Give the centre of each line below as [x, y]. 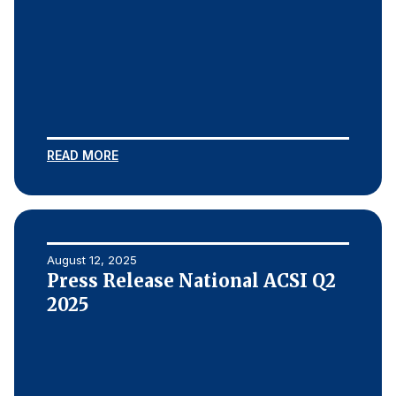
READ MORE [83, 155]
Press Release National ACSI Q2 [191, 281]
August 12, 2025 [92, 260]
